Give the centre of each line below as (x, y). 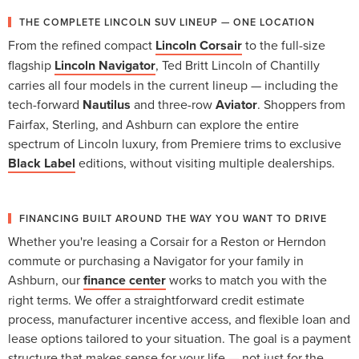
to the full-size (284, 44)
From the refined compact (82, 44)
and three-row (173, 104)
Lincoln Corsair (199, 45)
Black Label (42, 163)
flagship (31, 65)
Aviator (236, 104)
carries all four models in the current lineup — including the (173, 85)
